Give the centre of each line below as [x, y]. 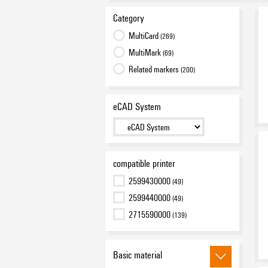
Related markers [154, 69]
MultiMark [145, 52]
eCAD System [137, 106]
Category [128, 18]
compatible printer [144, 163]
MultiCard [144, 35]
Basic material [137, 254]
